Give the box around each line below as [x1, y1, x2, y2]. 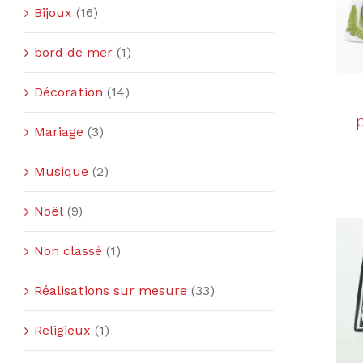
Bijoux [34, 4, 72, 20]
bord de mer [34, 44, 113, 60]
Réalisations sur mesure [34, 282, 187, 298]
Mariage [34, 123, 83, 139]
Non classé [34, 242, 102, 258]
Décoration [34, 83, 103, 100]
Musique [34, 163, 88, 179]
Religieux [34, 322, 91, 338]
